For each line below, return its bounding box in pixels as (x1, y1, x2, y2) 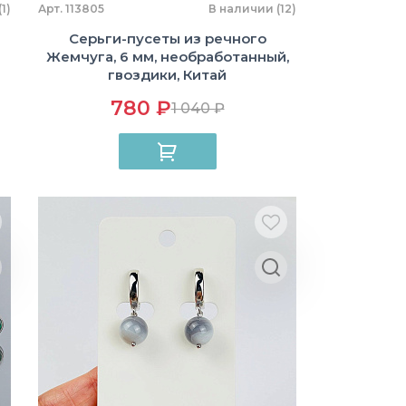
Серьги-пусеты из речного (68, 30, 266, 47)
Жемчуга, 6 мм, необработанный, (45, 48, 289, 65)
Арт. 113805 (38, 2, 104, 15)
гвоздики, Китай (108, 66, 227, 83)
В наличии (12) (208, 2, 296, 15)
